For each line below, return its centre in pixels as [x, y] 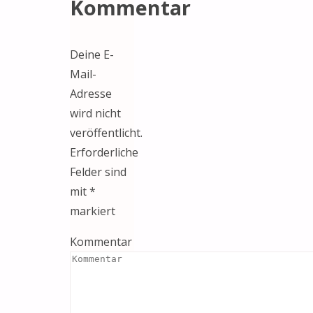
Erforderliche [104, 153]
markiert [93, 211]
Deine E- [92, 55]
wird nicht [95, 114]
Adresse [91, 94]
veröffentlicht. [106, 133]
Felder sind [98, 172]
